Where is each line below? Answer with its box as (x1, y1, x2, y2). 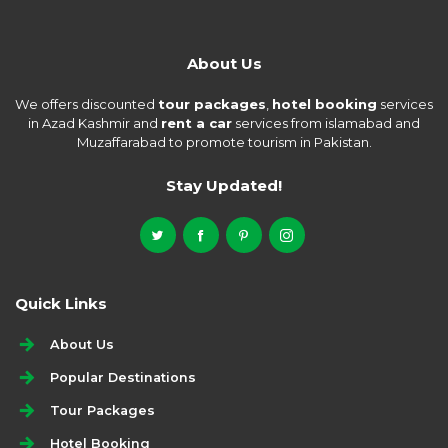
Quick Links (15, 293, 107, 313)
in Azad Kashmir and (28, 115, 161, 132)
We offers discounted (15, 96, 158, 113)
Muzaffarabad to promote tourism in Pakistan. (76, 134, 372, 151)
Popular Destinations (50, 369, 196, 385)
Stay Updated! (166, 175, 282, 195)
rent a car (161, 115, 232, 132)
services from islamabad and (232, 115, 420, 132)
